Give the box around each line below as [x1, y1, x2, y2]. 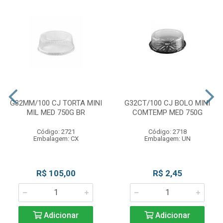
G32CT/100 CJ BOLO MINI [124, 99, 210, 108]
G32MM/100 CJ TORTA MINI [9, 99, 102, 108]
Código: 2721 [36, 128, 75, 136]
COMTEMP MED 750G [132, 108, 203, 117]
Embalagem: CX [33, 135, 79, 143]
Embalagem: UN [144, 135, 191, 143]
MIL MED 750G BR [26, 108, 85, 117]
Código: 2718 [148, 128, 187, 136]
